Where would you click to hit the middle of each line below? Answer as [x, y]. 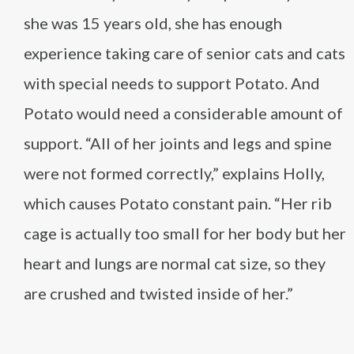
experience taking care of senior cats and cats [185, 53]
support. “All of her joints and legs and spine [178, 143]
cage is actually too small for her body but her [185, 233]
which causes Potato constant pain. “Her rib [178, 203]
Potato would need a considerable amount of [183, 113]
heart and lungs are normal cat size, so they [175, 263]
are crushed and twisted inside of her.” [158, 293]
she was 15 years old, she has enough [153, 23]
